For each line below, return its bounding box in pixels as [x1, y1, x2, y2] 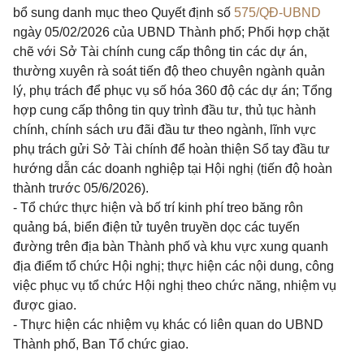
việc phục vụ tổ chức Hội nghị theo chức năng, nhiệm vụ [13, 279, 336, 292]
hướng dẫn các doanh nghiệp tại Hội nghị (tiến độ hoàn [13, 162, 332, 175]
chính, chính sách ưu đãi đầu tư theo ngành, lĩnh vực [13, 123, 316, 136]
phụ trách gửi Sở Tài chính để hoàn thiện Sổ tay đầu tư [13, 142, 330, 156]
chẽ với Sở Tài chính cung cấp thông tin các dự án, [13, 45, 307, 58]
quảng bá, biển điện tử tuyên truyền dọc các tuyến [13, 220, 300, 234]
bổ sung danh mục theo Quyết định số [13, 6, 234, 19]
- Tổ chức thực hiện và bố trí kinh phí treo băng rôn [13, 201, 303, 214]
